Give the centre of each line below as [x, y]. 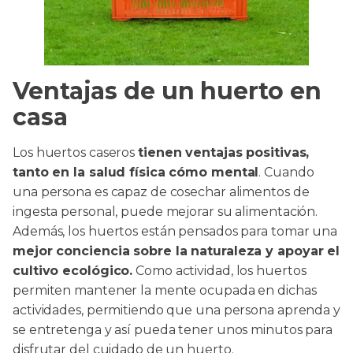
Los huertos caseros [75, 152]
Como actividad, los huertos [219, 270]
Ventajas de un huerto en [167, 91]
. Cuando [286, 172]
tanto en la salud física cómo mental [136, 172]
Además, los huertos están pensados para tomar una [175, 231]
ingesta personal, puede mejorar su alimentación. [165, 211]
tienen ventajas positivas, [224, 152]
